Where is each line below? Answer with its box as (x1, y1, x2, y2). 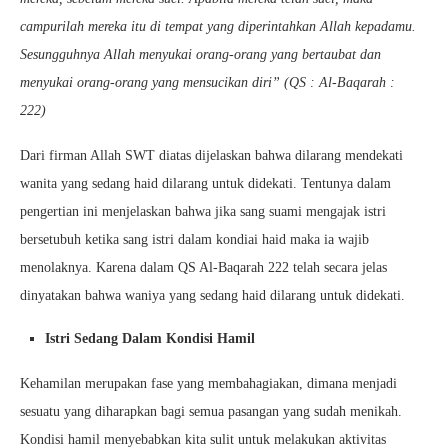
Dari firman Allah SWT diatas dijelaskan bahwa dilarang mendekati (20, 148, 403, 163)
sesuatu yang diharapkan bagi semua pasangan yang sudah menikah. (20, 404, 402, 419)
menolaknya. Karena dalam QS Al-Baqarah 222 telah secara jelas (20, 260, 387, 275)
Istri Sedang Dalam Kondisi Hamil (45, 331, 255, 346)
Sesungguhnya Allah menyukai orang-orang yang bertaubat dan (20, 47, 381, 62)
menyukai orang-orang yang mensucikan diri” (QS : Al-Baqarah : (20, 75, 395, 90)
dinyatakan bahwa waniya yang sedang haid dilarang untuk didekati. (20, 288, 405, 303)
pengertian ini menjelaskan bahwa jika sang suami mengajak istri (20, 204, 386, 219)
